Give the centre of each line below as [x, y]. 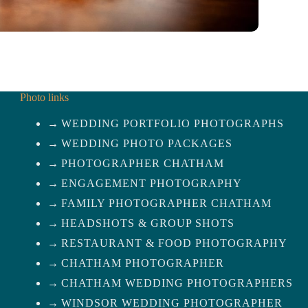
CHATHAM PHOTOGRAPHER [143, 263]
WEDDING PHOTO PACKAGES [147, 144]
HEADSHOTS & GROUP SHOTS [148, 223]
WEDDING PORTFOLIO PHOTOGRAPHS [173, 124]
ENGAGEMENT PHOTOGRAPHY [152, 184]
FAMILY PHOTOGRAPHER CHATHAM [166, 203]
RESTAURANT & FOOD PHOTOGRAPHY [174, 243]
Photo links [44, 97]
